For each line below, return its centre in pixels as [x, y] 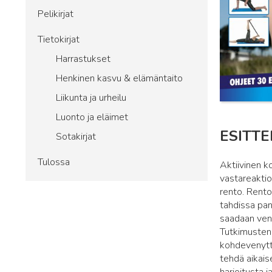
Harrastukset [83, 59]
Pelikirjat [56, 14]
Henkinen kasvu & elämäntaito [119, 78]
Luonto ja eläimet [92, 117]
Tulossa [54, 162]
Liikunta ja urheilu [91, 98]
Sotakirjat [76, 137]
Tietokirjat [59, 39]
